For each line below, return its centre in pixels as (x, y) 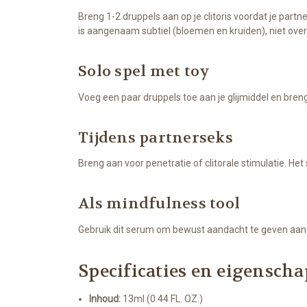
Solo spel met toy (144, 71)
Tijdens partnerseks (156, 137)
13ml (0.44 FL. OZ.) (162, 299)
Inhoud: (105, 299)
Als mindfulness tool (159, 204)
